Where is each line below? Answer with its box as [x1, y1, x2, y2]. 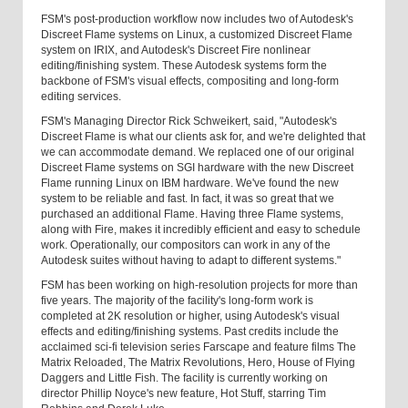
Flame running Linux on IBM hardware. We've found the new [41, 177, 339, 190]
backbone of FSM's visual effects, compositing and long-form [41, 75, 339, 88]
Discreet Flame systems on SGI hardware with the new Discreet [41, 161, 353, 175]
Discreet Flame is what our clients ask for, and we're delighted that [41, 130, 365, 144]
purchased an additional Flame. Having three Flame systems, [41, 208, 343, 221]
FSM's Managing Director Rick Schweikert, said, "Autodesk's [41, 115, 337, 128]
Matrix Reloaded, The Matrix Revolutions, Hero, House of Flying [41, 356, 355, 370]
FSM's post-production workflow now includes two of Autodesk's [41, 13, 353, 26]
